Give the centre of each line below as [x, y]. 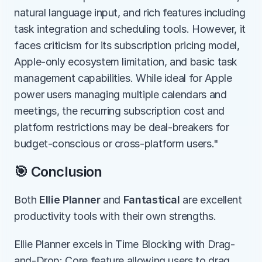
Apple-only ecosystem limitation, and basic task [126, 62]
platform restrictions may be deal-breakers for [122, 127]
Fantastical [151, 200]
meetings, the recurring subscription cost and [119, 111]
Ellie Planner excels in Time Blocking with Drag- [125, 244]
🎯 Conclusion [58, 172]
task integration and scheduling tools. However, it [130, 29]
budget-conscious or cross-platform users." [116, 144]
